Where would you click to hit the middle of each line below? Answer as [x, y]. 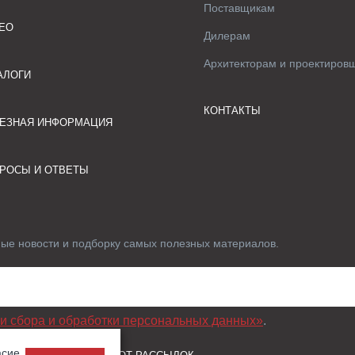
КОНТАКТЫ [233, 111]
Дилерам [227, 36]
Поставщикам [240, 8]
